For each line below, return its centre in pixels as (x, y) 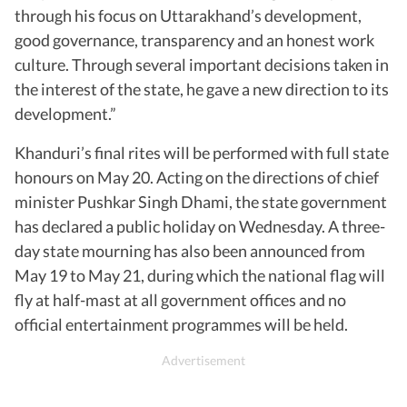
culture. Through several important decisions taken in (202, 64)
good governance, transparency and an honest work (194, 40)
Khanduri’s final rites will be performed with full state (202, 152)
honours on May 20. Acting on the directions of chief (197, 177)
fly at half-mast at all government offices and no (180, 299)
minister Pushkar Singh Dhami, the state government (201, 201)
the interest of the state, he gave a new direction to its (202, 89)
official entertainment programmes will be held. (181, 324)
